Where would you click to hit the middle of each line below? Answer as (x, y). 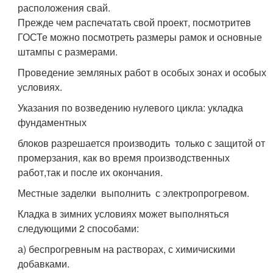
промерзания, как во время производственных (124, 158)
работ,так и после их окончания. (90, 172)
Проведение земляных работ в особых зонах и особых (142, 72)
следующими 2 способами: (79, 228)
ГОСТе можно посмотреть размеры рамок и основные (140, 37)
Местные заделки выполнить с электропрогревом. (134, 193)
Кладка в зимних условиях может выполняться (124, 214)
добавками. (44, 264)
